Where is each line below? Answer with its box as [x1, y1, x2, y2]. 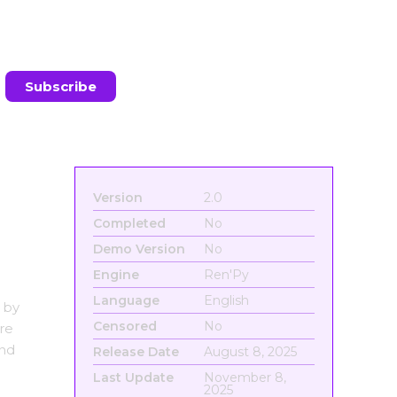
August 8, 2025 [203, 344, 297, 360]
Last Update [92, 370, 174, 385]
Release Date [92, 344, 179, 360]
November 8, [203, 370, 286, 385]
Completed [92, 215, 166, 231]
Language [92, 292, 160, 308]
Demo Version [92, 241, 185, 257]
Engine [92, 267, 139, 283]
